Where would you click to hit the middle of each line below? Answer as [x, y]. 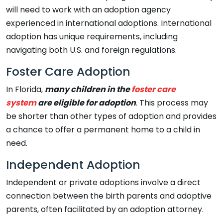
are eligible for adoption [86, 103]
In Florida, [25, 89]
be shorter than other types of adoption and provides [111, 116]
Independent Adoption [73, 164]
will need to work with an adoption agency [88, 9]
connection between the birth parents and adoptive [109, 196]
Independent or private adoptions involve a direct [103, 182]
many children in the [88, 89]
